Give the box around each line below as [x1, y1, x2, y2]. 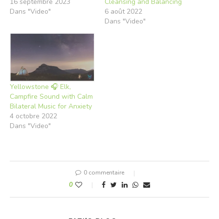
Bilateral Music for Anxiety [10, 101, 92, 111]
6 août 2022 [105, 7, 142, 17]
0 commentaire [83, 168, 124, 176]
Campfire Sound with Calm [10, 91, 93, 101]
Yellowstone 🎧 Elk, [10, 82, 71, 91]
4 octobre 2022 [10, 111, 57, 121]
